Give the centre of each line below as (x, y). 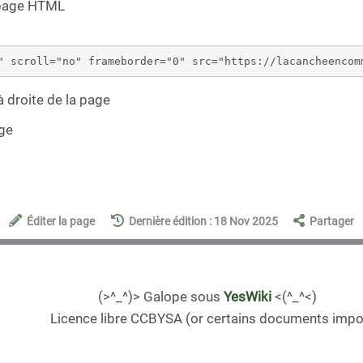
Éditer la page (61, 222)
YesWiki (248, 297)
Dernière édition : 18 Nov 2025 (203, 222)
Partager (331, 222)
